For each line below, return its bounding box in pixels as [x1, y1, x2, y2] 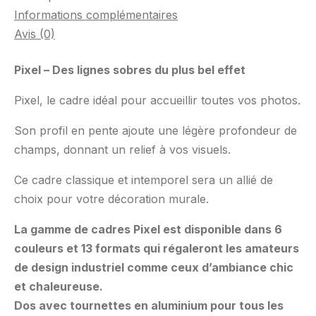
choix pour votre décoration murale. [14, 192, 209, 206]
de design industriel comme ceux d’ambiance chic [14, 260, 293, 274]
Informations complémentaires [14, 8, 178, 22]
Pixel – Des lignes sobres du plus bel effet [14, 63, 245, 77]
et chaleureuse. [14, 279, 103, 293]
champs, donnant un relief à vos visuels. [14, 142, 231, 157]
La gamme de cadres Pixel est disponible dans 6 [14, 222, 282, 236]
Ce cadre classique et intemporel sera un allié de [14, 173, 273, 187]
